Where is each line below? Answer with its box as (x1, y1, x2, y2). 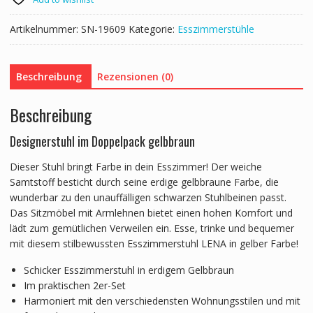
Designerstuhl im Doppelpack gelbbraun (9, 132, 195, 150)
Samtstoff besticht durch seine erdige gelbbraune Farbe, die (9, 175, 279, 189)
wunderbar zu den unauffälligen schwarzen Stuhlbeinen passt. (9, 191, 286, 204)
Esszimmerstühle (177, 22, 254, 36)
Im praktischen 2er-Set (23, 279, 126, 292)
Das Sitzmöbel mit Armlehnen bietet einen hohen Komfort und (9, 206, 293, 219)
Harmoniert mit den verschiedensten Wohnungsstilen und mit (23, 294, 300, 307)
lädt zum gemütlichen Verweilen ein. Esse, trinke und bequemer (9, 221, 294, 235)
